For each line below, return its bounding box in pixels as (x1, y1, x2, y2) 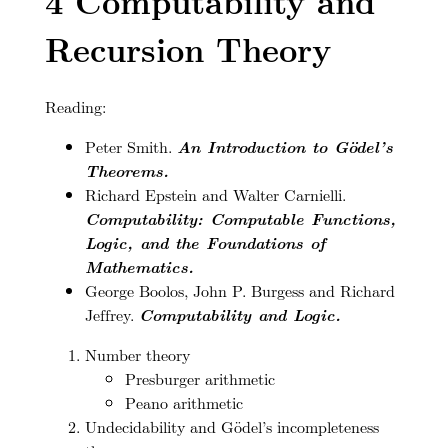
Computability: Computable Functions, (84, 206, 396, 230)
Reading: (44, 94, 106, 118)
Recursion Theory (44, 26, 331, 73)
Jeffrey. (84, 302, 139, 326)
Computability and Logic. (138, 302, 341, 326)
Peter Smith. (84, 134, 177, 158)
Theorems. (84, 158, 169, 182)
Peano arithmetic (124, 390, 243, 414)
